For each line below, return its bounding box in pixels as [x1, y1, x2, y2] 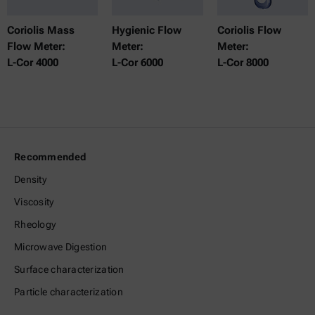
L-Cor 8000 [217, 56, 269, 70]
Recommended [14, 151, 86, 163]
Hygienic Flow [112, 24, 182, 37]
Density [14, 174, 46, 186]
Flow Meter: [7, 40, 65, 53]
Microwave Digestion [14, 241, 108, 253]
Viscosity [14, 196, 54, 208]
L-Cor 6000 [112, 56, 164, 70]
